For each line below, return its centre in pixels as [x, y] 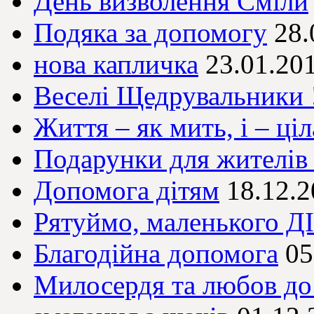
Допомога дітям [127, 191]
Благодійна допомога [156, 254]
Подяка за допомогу [150, 33]
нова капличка [116, 64]
